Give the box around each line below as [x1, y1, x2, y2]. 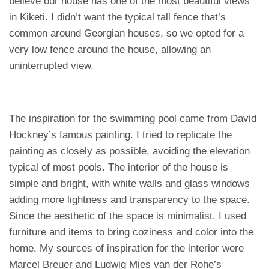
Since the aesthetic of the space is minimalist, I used [9, 210, 246, 222]
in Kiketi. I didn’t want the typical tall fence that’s [9, 11, 226, 23]
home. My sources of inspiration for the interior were [9, 243, 244, 254]
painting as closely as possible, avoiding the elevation [9, 145, 250, 157]
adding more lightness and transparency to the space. [9, 194, 250, 205]
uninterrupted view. [9, 60, 94, 71]
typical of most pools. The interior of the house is [9, 162, 228, 173]
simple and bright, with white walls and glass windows [9, 178, 250, 189]
